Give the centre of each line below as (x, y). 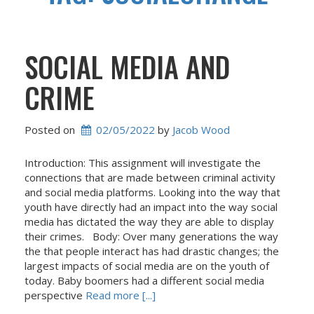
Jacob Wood (201, 129)
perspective (55, 295)
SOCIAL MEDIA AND (127, 67)
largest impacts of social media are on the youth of (147, 266)
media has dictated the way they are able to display (149, 221)
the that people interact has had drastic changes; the (152, 251)
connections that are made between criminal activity (150, 177)
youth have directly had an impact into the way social (151, 207)
